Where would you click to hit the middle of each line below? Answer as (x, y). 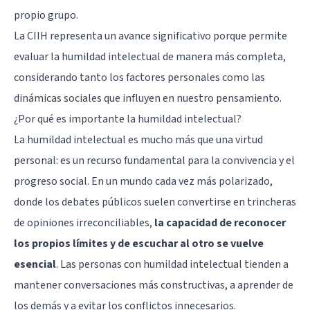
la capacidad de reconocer (220, 222)
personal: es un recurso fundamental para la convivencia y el (154, 160)
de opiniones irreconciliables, (84, 222)
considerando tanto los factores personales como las (139, 77)
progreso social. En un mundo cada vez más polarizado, (143, 181)
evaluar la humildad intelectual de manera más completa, (150, 56)
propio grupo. (46, 15)
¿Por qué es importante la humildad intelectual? (128, 119)
